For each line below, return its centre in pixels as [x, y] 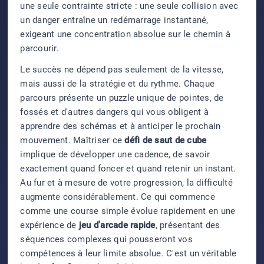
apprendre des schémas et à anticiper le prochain [121, 126]
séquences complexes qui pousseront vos [106, 240]
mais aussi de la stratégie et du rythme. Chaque [118, 84]
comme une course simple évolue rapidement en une [128, 211]
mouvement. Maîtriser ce [72, 141]
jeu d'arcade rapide [117, 225]
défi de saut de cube [166, 141]
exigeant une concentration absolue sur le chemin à [125, 34]
